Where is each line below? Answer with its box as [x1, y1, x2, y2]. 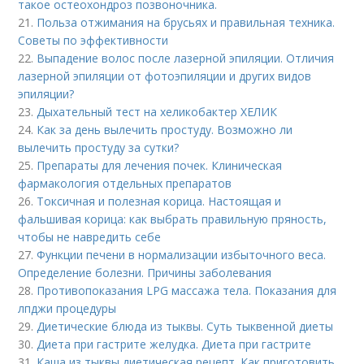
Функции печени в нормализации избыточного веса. [37, 247, 327, 262]
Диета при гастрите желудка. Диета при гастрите [37, 336, 312, 352]
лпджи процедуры [18, 301, 117, 316]
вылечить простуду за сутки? [18, 140, 180, 155]
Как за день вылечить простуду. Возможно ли [37, 122, 293, 137]
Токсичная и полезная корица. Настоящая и [37, 193, 282, 209]
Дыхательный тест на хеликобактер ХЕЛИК [37, 104, 278, 119]
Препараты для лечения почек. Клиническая [37, 158, 283, 173]
